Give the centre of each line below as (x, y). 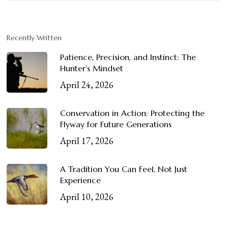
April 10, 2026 (87, 197)
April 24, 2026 (87, 85)
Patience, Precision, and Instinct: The (128, 57)
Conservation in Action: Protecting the (133, 113)
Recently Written (34, 38)
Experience (81, 180)
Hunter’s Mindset (92, 68)
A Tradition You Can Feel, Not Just (124, 169)
